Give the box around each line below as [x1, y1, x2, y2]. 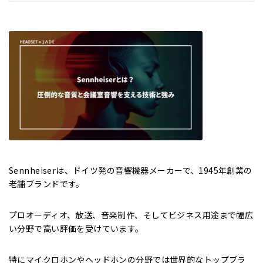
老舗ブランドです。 [9, 177, 85, 190]
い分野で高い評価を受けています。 [9, 222, 144, 234]
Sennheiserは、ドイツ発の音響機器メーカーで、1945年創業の [9, 164, 252, 176]
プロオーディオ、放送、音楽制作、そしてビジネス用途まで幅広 [9, 208, 254, 221]
